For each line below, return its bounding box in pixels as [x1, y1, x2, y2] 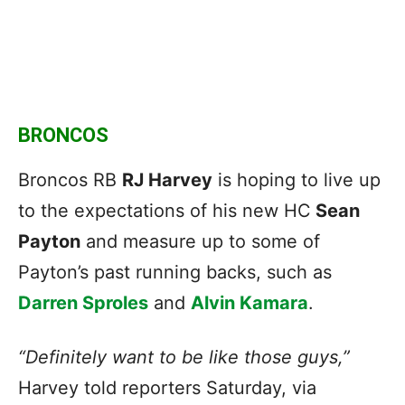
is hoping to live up [212, 168, 381, 191]
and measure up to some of [80, 230, 320, 252]
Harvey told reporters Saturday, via [18, 376, 316, 399]
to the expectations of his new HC [18, 199, 311, 221]
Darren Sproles [18, 291, 148, 314]
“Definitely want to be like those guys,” [18, 345, 350, 368]
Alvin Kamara [191, 291, 308, 314]
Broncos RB [18, 168, 122, 191]
